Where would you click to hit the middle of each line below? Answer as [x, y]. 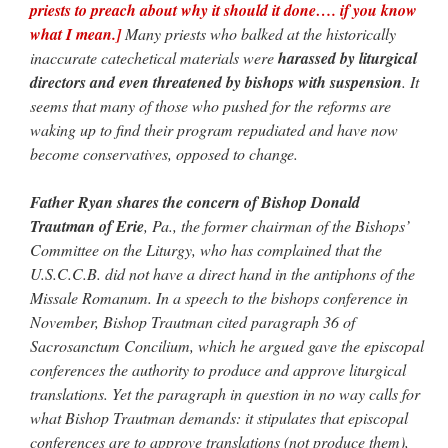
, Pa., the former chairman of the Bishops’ [277, 225]
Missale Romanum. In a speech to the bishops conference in [219, 297]
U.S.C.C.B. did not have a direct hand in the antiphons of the [222, 273]
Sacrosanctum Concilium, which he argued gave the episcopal [227, 345]
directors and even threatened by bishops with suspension [216, 81]
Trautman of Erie [87, 225]
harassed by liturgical [347, 57]
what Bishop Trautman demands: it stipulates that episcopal [219, 417]
